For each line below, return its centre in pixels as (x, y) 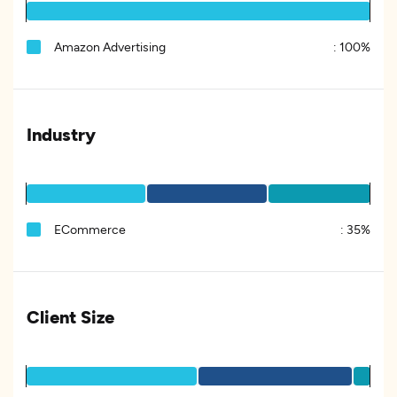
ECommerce (90, 229)
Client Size (70, 316)
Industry (61, 134)
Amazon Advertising (110, 47)
